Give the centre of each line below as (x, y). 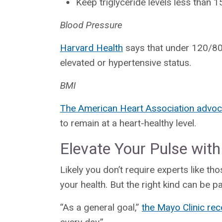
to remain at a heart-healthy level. (128, 123)
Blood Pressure (91, 25)
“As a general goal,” (101, 207)
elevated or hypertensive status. (126, 62)
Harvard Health (91, 48)
